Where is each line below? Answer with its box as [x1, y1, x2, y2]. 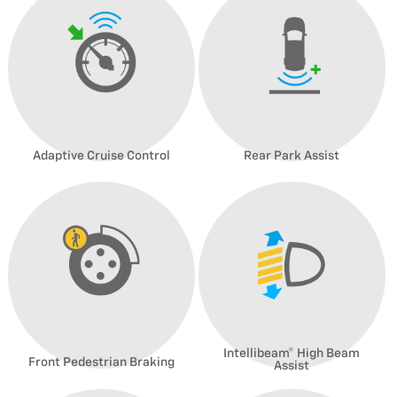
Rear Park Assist [244, 149, 340, 162]
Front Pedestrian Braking [27, 355, 175, 369]
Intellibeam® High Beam [223, 346, 361, 360]
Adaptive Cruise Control [32, 149, 170, 162]
